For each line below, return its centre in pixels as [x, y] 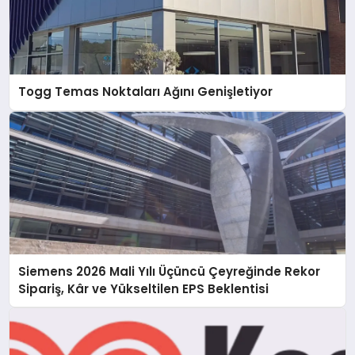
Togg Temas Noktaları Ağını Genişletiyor [146, 92]
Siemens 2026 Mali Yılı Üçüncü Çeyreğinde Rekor [170, 271]
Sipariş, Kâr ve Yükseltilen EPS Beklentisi [144, 288]
